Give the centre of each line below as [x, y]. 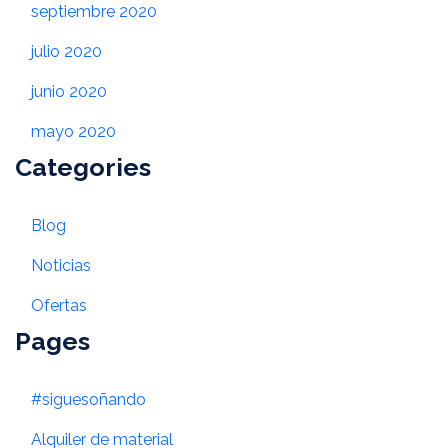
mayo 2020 [73, 132]
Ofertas [59, 306]
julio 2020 [66, 52]
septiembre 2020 [94, 12]
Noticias [61, 266]
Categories [83, 167]
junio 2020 [69, 92]
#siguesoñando [88, 400]
